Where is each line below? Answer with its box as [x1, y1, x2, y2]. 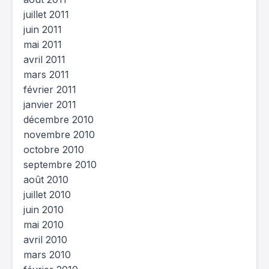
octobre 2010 [23, 144, 84, 156]
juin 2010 [23, 204, 64, 216]
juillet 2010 [23, 189, 71, 201]
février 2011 [23, 83, 76, 95]
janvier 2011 [23, 98, 76, 110]
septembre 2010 [23, 159, 97, 171]
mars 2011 [23, 68, 69, 80]
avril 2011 [23, 53, 65, 65]
